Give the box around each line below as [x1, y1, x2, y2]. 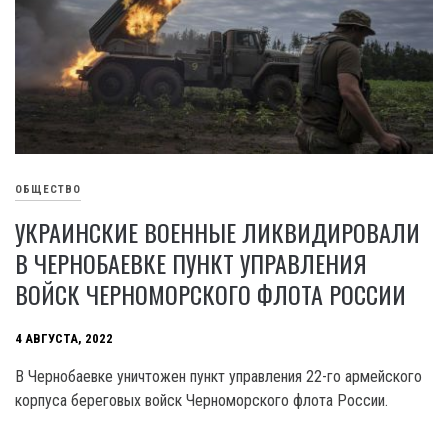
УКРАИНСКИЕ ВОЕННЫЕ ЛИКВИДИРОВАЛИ [15, 213, 420, 250]
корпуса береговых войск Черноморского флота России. [15, 390, 388, 410]
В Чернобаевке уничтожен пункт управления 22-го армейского [15, 366, 422, 386]
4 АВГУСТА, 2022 [15, 331, 113, 347]
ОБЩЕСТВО [15, 183, 81, 197]
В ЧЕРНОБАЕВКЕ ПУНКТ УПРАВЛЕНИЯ [15, 244, 367, 281]
